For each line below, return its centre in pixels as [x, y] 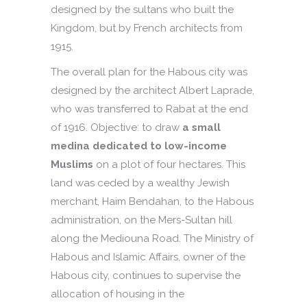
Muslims [72, 165]
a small [201, 128]
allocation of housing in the [118, 294]
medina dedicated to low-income [139, 146]
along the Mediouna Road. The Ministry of [152, 239]
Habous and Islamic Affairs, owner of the [148, 257]
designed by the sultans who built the [142, 10]
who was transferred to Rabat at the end [149, 109]
